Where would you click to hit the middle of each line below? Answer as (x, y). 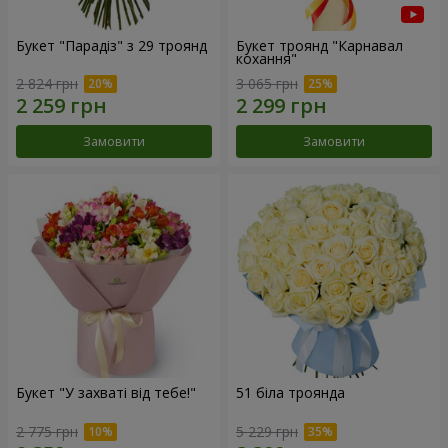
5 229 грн (267, 431)
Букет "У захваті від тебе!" (106, 393)
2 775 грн (47, 431)
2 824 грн (47, 84)
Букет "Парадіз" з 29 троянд (111, 45)
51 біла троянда (290, 393)
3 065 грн (267, 84)
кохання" (266, 58)
